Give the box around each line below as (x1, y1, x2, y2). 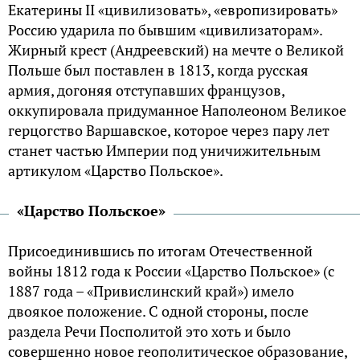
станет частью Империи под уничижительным (8, 140, 321, 160)
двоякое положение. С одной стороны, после (8, 301, 309, 321)
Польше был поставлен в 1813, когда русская (8, 59, 309, 80)
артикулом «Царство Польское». (8, 160, 223, 180)
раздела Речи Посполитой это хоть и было (8, 321, 291, 341)
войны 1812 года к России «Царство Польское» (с (8, 260, 334, 280)
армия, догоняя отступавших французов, (8, 80, 284, 100)
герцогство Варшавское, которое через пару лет (8, 120, 329, 140)
